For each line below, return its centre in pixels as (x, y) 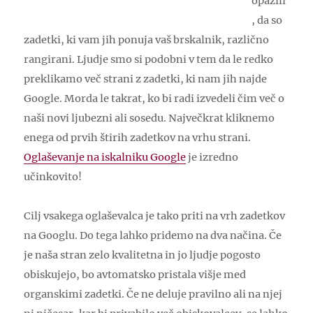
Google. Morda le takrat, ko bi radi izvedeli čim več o (154, 99)
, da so (267, 20)
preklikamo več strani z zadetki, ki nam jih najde (146, 79)
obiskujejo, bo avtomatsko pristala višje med (135, 275)
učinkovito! (53, 177)
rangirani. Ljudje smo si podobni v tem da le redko (149, 59)
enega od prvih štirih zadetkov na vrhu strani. (138, 138)
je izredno (212, 157)
